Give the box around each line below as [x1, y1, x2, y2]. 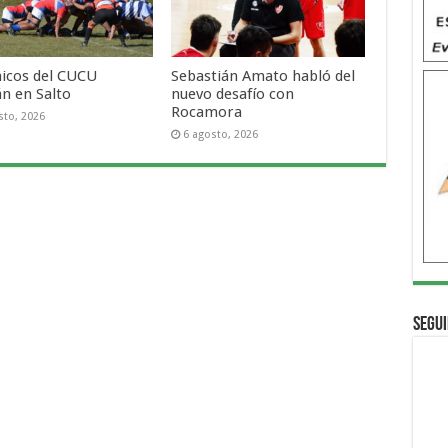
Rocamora [171, 102, 243, 121]
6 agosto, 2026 [183, 127, 259, 141]
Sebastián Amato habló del [171, 66, 356, 85]
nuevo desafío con [171, 84, 295, 103]
